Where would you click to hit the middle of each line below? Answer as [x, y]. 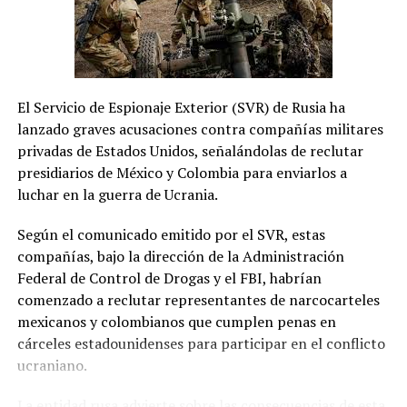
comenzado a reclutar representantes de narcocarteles [198, 300]
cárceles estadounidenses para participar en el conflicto [201, 344]
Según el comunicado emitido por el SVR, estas [171, 235]
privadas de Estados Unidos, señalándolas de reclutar [190, 151]
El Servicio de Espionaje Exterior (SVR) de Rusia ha [181, 108]
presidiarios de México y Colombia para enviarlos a [182, 173]
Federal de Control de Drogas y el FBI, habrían [169, 278]
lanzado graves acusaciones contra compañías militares [200, 129]
